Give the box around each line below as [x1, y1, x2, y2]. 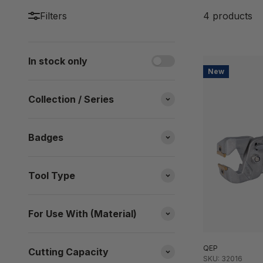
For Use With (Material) [28, 208, 137, 220]
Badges [28, 131, 63, 144]
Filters [40, 10, 67, 22]
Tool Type [28, 170, 75, 182]
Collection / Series [28, 93, 114, 106]
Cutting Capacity [28, 246, 109, 258]
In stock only [28, 55, 87, 68]
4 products [203, 10, 252, 22]
